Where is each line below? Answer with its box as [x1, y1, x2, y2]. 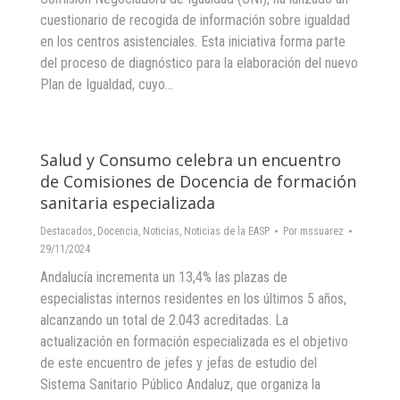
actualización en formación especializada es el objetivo [40, 333, 348, 350]
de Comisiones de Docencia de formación [40, 171, 356, 192]
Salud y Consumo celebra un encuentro [40, 149, 341, 171]
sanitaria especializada [40, 192, 215, 213]
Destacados [40, 225, 93, 237]
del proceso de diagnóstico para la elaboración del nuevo [40, 54, 358, 71]
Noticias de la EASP [184, 225, 270, 237]
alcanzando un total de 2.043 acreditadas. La [40, 312, 288, 329]
